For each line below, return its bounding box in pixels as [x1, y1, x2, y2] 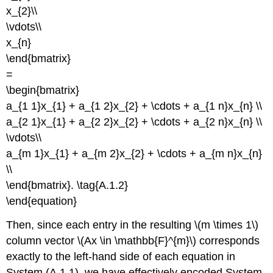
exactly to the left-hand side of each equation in [6, 250, 236, 263]
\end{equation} [6, 195, 77, 208]
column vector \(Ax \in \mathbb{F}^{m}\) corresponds [6, 235, 260, 247]
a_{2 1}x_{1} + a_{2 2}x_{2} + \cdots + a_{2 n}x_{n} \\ [6, 116, 263, 129]
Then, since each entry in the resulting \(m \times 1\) [6, 219, 259, 232]
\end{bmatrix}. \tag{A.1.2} [6, 179, 129, 192]
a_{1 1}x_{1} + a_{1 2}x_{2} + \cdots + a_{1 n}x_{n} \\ [6, 100, 263, 113]
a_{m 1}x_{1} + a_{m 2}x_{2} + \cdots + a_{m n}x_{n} [6, 147, 263, 160]
